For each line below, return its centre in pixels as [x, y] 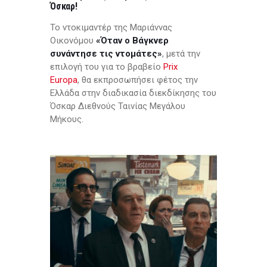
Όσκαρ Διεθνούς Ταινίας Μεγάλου [118, 106]
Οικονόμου [73, 41]
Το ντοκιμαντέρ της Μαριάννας [111, 28]
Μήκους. [67, 119]
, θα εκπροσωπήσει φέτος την [138, 80]
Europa [64, 80]
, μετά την [181, 54]
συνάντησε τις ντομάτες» [106, 54]
